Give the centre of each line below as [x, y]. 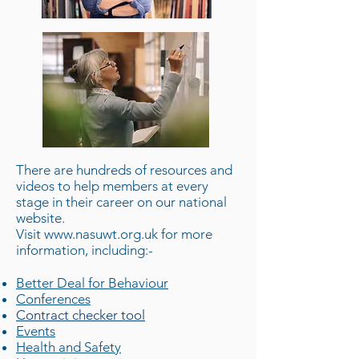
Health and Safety [69, 347]
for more [185, 234]
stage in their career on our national [121, 202]
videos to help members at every [112, 186]
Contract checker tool [81, 315]
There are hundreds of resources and [124, 170]
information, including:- [85, 250]
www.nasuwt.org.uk [101, 234]
